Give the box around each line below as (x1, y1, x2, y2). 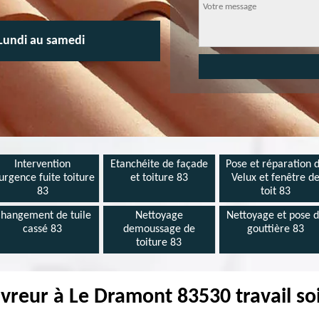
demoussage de (122, 224, 195, 235)
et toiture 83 (130, 172, 188, 184)
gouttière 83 (247, 224, 305, 235)
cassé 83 (23, 224, 63, 235)
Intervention (14, 159, 71, 170)
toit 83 (261, 186, 291, 197)
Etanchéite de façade (110, 159, 208, 170)
